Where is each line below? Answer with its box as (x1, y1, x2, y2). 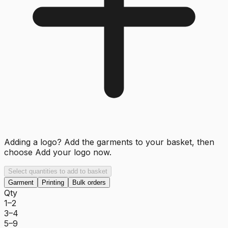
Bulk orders (72, 178, 106, 186)
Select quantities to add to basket (8, 167, 107, 175)
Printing (42, 178, 64, 186)
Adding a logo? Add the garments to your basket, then (4, 136, 214, 147)
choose (4, 147, 33, 157)
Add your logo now (35, 147, 109, 157)
